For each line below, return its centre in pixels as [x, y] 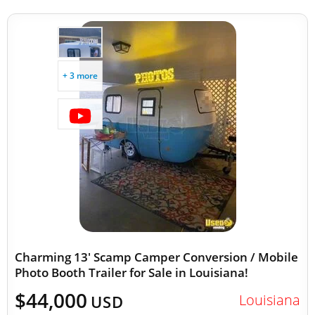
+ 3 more [80, 76]
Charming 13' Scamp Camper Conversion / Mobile [156, 257]
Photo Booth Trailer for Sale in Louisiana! [131, 272]
